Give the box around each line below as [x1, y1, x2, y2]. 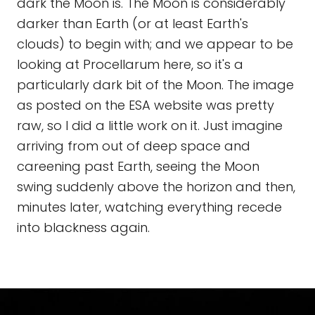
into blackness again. [17, 219, 150, 236]
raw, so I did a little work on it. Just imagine [17, 117, 283, 134]
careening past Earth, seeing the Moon [17, 157, 259, 175]
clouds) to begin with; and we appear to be [17, 35, 293, 53]
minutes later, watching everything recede [17, 198, 282, 216]
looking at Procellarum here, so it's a [17, 56, 243, 73]
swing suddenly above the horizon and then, [17, 178, 295, 195]
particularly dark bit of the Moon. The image [17, 76, 294, 94]
